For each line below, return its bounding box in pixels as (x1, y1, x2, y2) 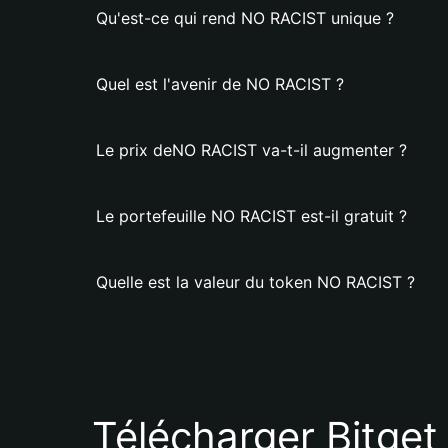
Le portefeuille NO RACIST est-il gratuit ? (96, 206, 407, 226)
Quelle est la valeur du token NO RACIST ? (96, 272, 415, 292)
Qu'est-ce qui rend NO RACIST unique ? (96, 8, 394, 28)
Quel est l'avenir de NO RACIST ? (96, 74, 344, 94)
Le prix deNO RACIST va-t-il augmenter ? (96, 140, 407, 160)
